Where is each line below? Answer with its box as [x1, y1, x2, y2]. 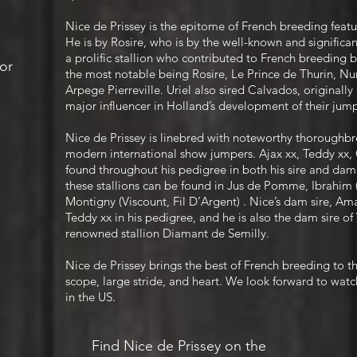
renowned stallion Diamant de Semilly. [65, 226, 269, 241]
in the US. [65, 289, 116, 304]
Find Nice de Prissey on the [91, 337, 266, 355]
